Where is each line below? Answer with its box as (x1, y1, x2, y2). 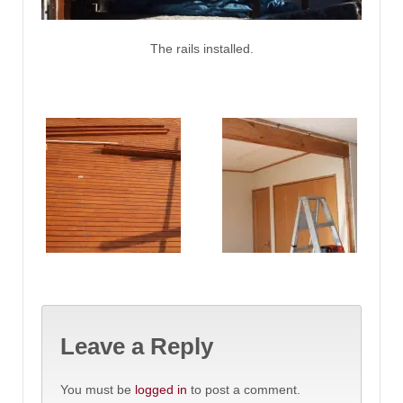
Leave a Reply (60, 333, 213, 361)
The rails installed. (149, 41, 254, 57)
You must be (60, 381, 135, 397)
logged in (135, 381, 187, 397)
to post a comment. (187, 381, 300, 397)
